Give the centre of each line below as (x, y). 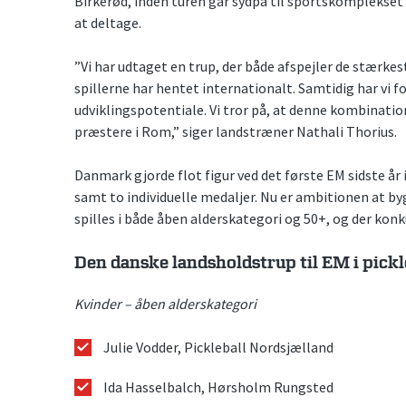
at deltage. (108, 22)
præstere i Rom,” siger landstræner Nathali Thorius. (236, 131)
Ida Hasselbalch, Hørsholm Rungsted (218, 387)
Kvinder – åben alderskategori (165, 304)
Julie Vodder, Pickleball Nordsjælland (218, 348)
